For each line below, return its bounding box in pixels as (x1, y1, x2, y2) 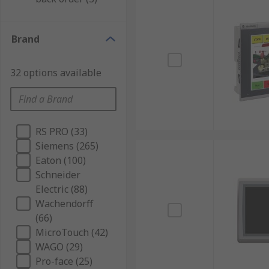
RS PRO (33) (35, 125, 88, 138)
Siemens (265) (35, 139, 98, 153)
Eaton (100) (35, 154, 86, 167)
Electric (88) (35, 183, 88, 196)
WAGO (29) (35, 240, 83, 253)
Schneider (35, 168, 80, 181)
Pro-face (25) (35, 255, 92, 268)
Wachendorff (35, 197, 93, 210)
